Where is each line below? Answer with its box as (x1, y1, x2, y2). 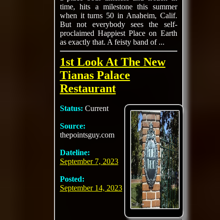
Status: (59, 104, 85, 112)
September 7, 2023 (59, 157, 118, 165)
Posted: (59, 175, 84, 183)
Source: (59, 122, 85, 130)
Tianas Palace (59, 69, 130, 82)
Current (84, 104, 109, 112)
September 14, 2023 (59, 184, 122, 192)
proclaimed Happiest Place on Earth (59, 29, 177, 37)
